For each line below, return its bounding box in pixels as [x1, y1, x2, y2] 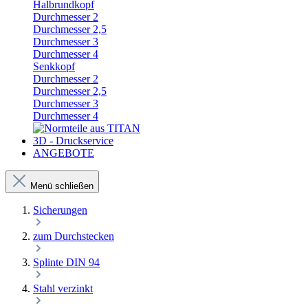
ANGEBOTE [33, 147, 94, 159]
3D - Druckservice [33, 135, 113, 146]
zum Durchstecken [33, 230, 114, 242]
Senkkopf [33, 60, 75, 72]
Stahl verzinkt [33, 283, 93, 294]
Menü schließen [30, 181, 93, 191]
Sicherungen [33, 204, 87, 216]
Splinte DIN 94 [33, 256, 100, 268]
